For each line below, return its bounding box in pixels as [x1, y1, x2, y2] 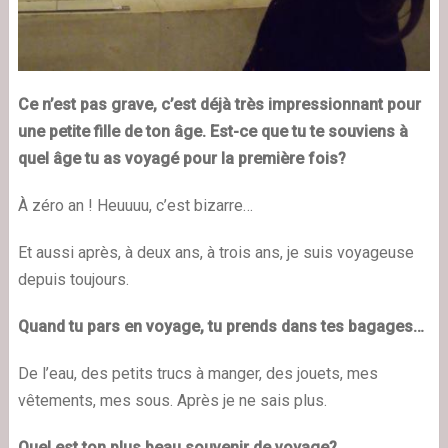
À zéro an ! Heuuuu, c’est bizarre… [17, 195, 253, 215]
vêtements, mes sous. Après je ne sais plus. [17, 390, 327, 410]
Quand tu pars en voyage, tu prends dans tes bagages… [17, 316, 424, 336]
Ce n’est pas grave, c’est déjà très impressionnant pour [17, 94, 421, 114]
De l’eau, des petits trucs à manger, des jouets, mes [17, 363, 378, 383]
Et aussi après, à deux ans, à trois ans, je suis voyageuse [17, 242, 414, 262]
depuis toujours [17, 269, 126, 289]
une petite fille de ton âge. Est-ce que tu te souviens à [17, 121, 408, 141]
